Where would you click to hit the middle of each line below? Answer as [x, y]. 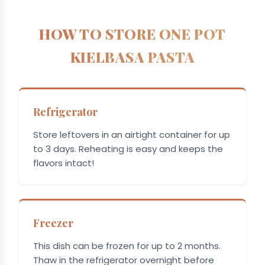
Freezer [53, 223]
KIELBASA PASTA [132, 56]
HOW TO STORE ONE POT [132, 33]
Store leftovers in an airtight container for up [132, 134]
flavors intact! [64, 163]
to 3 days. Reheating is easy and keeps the [128, 148]
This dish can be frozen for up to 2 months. [127, 245]
